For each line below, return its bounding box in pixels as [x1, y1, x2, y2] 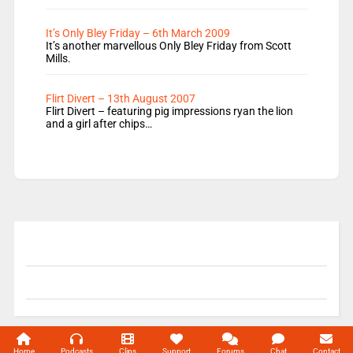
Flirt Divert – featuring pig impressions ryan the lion [45, 105, 293, 118]
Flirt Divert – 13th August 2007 [45, 92, 195, 106]
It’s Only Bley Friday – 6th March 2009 [45, 27, 230, 40]
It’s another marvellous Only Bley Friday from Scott [45, 39, 292, 53]
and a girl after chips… [45, 117, 152, 131]
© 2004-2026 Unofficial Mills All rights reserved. [13, 332, 215, 344]
